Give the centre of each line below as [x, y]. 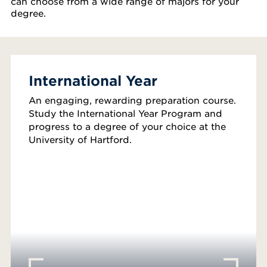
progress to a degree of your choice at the [127, 126]
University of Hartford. [80, 139]
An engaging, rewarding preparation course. [132, 100]
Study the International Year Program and [125, 113]
